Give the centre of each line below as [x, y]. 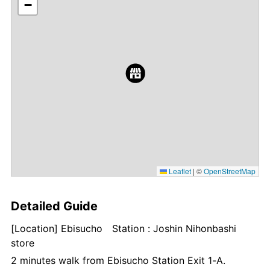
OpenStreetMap [230, 171]
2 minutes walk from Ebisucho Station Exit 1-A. [118, 260]
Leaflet [179, 171]
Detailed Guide [54, 206]
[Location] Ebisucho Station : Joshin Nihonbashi [124, 228]
